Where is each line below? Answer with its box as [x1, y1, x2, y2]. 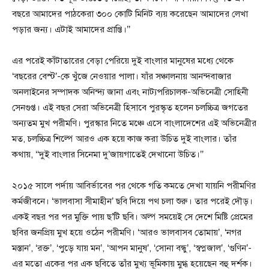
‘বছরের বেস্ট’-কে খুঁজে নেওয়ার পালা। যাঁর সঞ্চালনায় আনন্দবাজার [12, 71, 231, 82]
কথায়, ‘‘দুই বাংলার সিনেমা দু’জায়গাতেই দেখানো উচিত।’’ [12, 149, 204, 160]
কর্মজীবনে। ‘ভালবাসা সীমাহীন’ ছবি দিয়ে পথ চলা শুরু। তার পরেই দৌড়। [12, 196, 253, 207]
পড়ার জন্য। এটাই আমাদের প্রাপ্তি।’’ [12, 24, 130, 35]
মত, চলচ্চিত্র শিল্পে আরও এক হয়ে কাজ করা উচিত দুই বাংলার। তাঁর [12, 133, 237, 144]
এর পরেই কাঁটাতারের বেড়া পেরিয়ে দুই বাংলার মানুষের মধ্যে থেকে [12, 55, 234, 66]
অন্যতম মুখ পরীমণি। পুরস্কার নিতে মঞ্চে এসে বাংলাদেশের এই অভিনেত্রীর [12, 118, 256, 128]
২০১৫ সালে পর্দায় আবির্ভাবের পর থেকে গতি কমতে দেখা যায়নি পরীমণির [12, 180, 256, 191]
